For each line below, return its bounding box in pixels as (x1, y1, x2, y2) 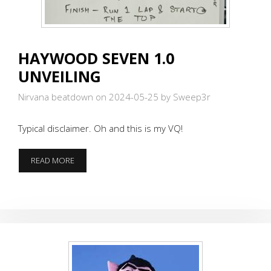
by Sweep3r (161, 90, 211, 103)
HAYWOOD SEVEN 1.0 (18, 48, 174, 68)
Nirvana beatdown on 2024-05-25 (18, 90, 158, 103)
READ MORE (31, 155, 74, 166)
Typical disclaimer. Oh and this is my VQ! (18, 122, 183, 134)
